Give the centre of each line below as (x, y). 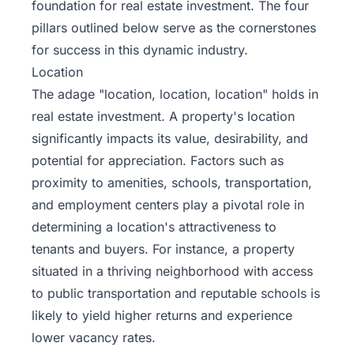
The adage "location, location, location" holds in (175, 94)
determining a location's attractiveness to (154, 226)
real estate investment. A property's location (163, 116)
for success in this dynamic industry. (140, 49)
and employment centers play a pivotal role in (168, 204)
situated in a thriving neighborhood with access (172, 271)
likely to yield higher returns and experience (162, 315)
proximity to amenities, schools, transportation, (172, 182)
